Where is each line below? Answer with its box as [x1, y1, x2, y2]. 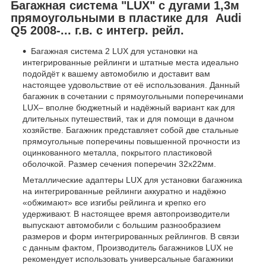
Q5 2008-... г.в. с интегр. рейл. [11, 23, 184, 37]
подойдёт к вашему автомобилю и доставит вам [23, 69, 210, 79]
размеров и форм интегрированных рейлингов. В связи [23, 232, 239, 242]
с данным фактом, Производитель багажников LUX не [23, 243, 233, 253]
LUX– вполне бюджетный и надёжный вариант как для [23, 103, 235, 113]
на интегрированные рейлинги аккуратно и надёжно [23, 186, 226, 197]
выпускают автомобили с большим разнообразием [23, 220, 221, 230]
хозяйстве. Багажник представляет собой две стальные [23, 125, 239, 135]
